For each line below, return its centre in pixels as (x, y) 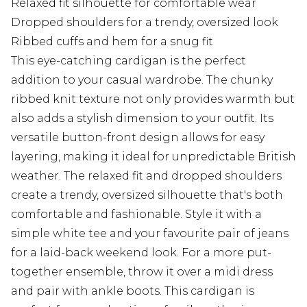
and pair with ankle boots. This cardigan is (133, 291)
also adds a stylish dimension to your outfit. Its (142, 119)
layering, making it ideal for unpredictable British (153, 157)
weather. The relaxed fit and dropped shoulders (146, 176)
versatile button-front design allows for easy (138, 138)
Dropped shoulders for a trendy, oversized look (145, 23)
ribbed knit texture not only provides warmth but (153, 99)
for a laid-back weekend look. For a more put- (141, 253)
